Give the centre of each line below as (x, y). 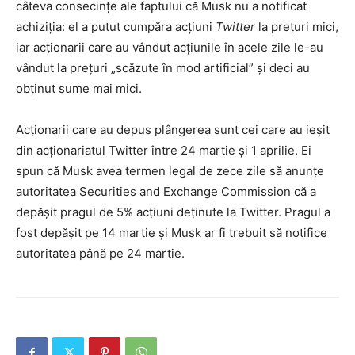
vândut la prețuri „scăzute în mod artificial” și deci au (163, 68)
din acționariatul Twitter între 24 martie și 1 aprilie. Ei (164, 151)
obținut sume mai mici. (79, 89)
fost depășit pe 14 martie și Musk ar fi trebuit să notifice (172, 233)
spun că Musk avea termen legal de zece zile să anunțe (170, 171)
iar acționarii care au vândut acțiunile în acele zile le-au (170, 48)
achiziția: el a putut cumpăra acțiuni (116, 27)
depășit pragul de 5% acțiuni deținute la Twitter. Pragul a (173, 212)
